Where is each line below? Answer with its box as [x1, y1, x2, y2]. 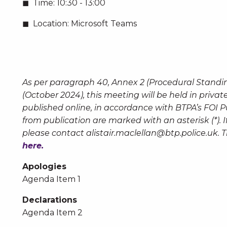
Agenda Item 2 [22, 208, 83, 217]
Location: [32, 19, 69, 28]
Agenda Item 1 [22, 174, 81, 184]
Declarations [22, 195, 77, 205]
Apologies [22, 162, 66, 171]
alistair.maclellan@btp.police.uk [86, 128, 218, 138]
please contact [22, 128, 86, 138]
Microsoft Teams [68, 19, 137, 28]
